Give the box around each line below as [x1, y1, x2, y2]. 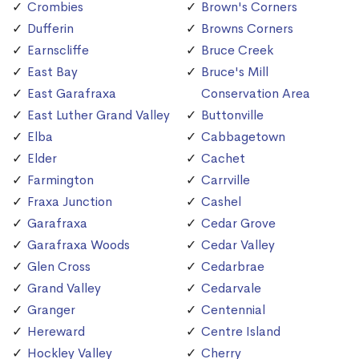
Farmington [27, 171, 94, 189]
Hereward [27, 323, 85, 341]
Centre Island [201, 323, 280, 341]
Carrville [201, 171, 250, 189]
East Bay [27, 63, 78, 81]
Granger [27, 301, 75, 319]
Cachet [201, 150, 245, 167]
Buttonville [201, 107, 264, 124]
